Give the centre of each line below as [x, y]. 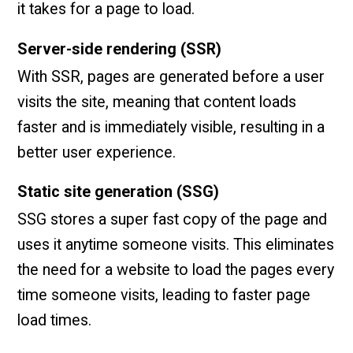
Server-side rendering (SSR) [120, 49]
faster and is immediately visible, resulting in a [171, 127]
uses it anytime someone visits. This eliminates [176, 245]
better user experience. [97, 152]
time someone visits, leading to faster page [164, 295]
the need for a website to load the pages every [176, 270]
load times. [55, 321]
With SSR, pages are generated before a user [171, 76]
